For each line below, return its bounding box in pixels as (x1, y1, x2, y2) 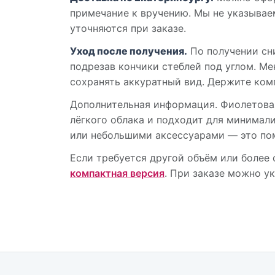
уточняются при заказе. (70, 22, 186, 35)
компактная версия (70, 167, 165, 180)
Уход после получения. (70, 45, 187, 58)
